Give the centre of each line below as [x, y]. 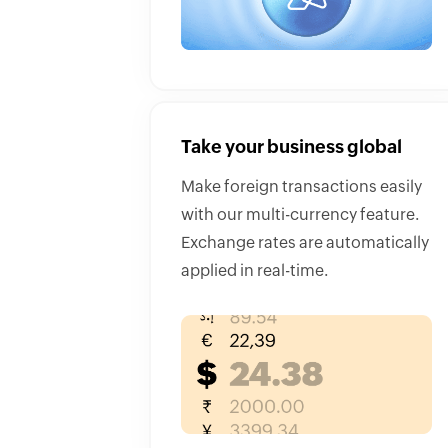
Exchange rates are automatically [305, 242]
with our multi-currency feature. [300, 214]
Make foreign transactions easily [301, 186]
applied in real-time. [255, 270]
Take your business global [291, 147]
